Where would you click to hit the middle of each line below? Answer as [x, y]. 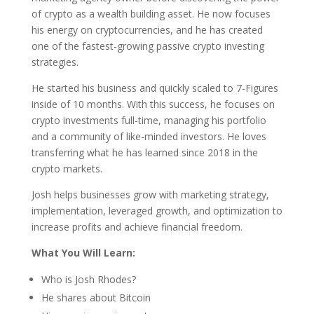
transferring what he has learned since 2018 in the [144, 152]
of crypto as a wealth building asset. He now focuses [151, 14]
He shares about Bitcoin [96, 298]
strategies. [55, 62]
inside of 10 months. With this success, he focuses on [153, 104]
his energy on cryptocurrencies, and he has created [147, 30]
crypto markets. [67, 169]
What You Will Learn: [83, 253]
